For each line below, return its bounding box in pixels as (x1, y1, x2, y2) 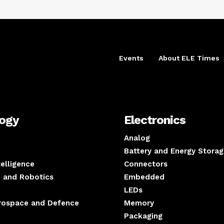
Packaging (124, 211, 162, 221)
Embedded (124, 172, 164, 182)
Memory (124, 198, 154, 208)
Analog (124, 133, 150, 143)
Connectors (124, 159, 167, 169)
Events (119, 53, 143, 62)
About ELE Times (158, 53, 219, 62)
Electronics (124, 113, 185, 127)
